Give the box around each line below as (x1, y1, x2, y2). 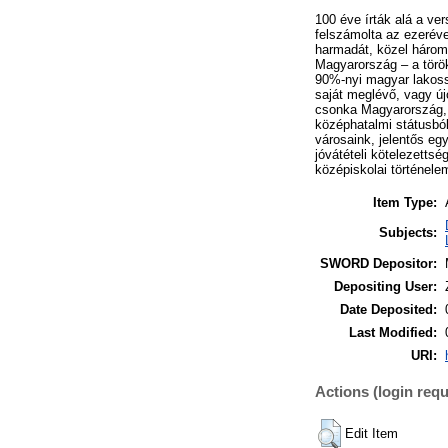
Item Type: (373, 194, 437, 210)
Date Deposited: (340, 301, 437, 317)
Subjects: (379, 224, 437, 240)
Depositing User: (334, 278, 437, 294)
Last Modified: (349, 324, 437, 340)
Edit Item (345, 426, 398, 442)
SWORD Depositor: (320, 255, 437, 271)
